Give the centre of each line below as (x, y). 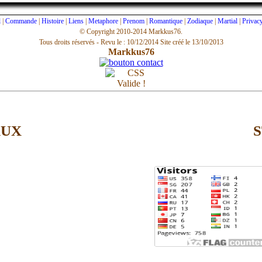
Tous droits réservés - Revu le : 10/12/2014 (99, 42)
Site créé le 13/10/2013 (192, 42)
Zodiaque (200, 21)
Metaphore (103, 21)
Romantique (166, 21)
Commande (21, 21)
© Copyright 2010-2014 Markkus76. (131, 31)
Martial (227, 21)
